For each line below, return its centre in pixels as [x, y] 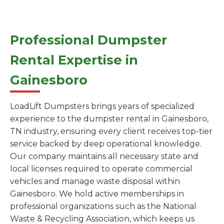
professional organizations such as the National [103, 206]
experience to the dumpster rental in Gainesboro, [109, 119]
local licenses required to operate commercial [101, 169]
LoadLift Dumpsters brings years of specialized [102, 106]
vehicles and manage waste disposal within [95, 181]
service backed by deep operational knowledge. [106, 144]
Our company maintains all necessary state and [104, 156]
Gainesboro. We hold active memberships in [97, 194]
